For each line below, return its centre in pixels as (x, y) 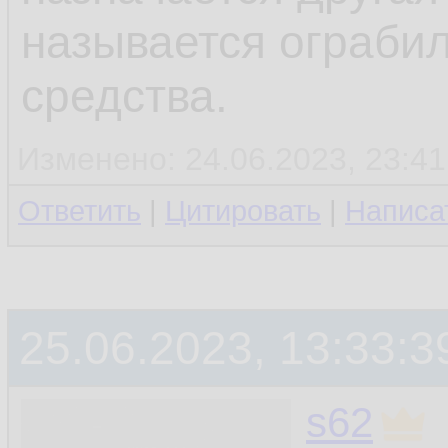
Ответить (79, 211)
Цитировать (243, 211)
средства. (124, 96)
